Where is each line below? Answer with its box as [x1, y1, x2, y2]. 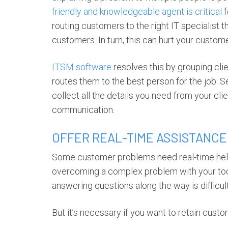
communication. [52, 104, 115, 115]
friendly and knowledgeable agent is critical [52, 6, 222, 17]
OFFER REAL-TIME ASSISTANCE [52, 130, 227, 145]
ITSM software [52, 62, 111, 72]
